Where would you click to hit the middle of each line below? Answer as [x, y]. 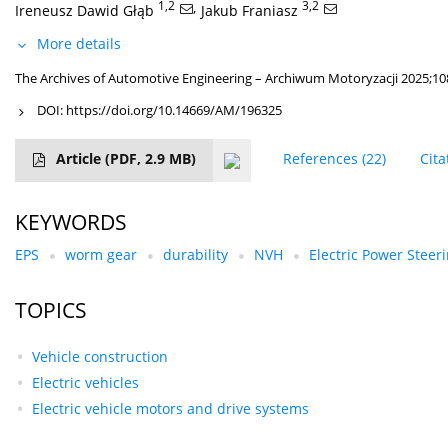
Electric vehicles [85, 383]
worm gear [101, 255]
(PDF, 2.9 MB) [150, 159]
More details [79, 44]
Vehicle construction [99, 357]
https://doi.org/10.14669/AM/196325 [174, 110]
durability [195, 255]
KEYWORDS [71, 222]
